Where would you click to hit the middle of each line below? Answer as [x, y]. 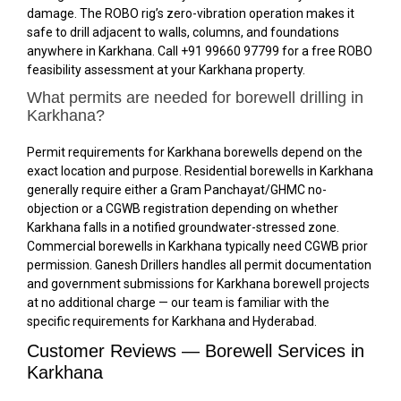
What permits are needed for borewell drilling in [195, 98]
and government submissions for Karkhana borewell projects [198, 284]
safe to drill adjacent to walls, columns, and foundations [183, 32]
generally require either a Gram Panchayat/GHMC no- [177, 190]
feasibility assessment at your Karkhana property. [166, 69]
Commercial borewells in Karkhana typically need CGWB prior [197, 246]
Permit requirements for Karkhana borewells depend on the [195, 152]
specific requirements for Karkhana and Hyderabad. [172, 321]
